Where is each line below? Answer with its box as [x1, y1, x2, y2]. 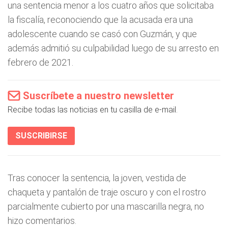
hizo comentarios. [8, 215, 76, 226]
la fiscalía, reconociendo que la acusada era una [8, 14, 193, 25]
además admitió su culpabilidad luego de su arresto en [8, 43, 219, 53]
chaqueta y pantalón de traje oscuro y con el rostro [8, 187, 206, 197]
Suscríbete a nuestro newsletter [23, 90, 174, 102]
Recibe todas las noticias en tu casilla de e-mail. [8, 105, 178, 115]
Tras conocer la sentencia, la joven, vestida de [8, 173, 186, 183]
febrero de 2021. [8, 57, 73, 68]
